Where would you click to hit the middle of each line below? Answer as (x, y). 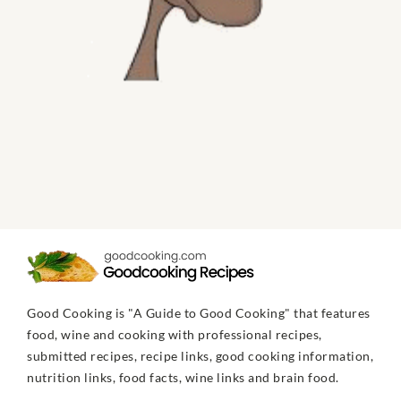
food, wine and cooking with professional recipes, (175, 335)
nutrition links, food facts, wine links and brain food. (183, 378)
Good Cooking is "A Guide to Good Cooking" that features (199, 313)
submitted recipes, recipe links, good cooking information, (200, 356)
